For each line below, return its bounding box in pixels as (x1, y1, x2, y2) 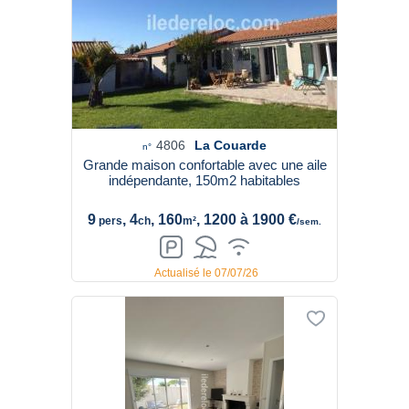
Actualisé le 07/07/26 (154, 267, 258, 279)
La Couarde (194, 138, 267, 152)
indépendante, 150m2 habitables (109, 173, 300, 188)
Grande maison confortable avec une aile (82, 157, 327, 173)
